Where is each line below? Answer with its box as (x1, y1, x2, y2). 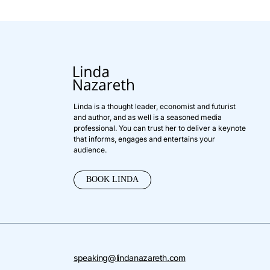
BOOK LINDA (86, 174, 139, 184)
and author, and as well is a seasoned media (74, 112, 222, 122)
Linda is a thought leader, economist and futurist (74, 101, 236, 111)
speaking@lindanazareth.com (74, 252, 186, 263)
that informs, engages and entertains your (74, 134, 215, 143)
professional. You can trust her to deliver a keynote (74, 123, 246, 133)
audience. (74, 145, 107, 154)
